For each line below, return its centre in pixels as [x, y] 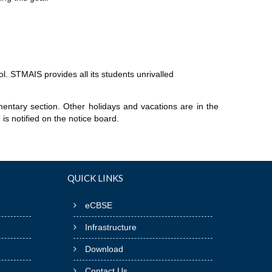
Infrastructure [110, 227]
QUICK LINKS [95, 178]
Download [104, 249]
